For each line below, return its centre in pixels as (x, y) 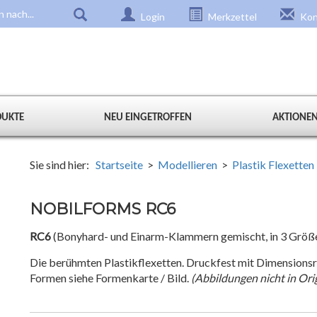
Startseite (120, 165)
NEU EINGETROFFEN (148, 118)
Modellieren (188, 165)
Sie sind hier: (63, 165)
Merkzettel (231, 17)
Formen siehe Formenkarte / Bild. (111, 278)
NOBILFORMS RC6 (103, 209)
